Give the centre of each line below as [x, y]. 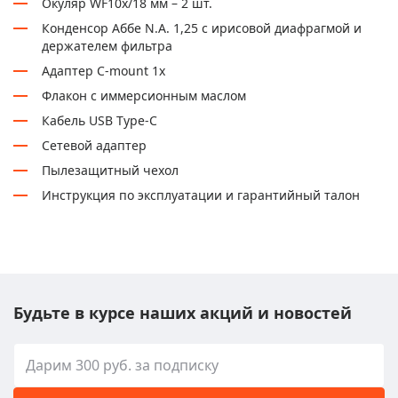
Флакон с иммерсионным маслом [144, 95]
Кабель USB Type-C [99, 120]
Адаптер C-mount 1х [103, 70]
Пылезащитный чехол [110, 170]
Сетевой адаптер [94, 145]
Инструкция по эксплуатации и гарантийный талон [201, 195]
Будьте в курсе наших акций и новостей [183, 313]
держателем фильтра [107, 45]
